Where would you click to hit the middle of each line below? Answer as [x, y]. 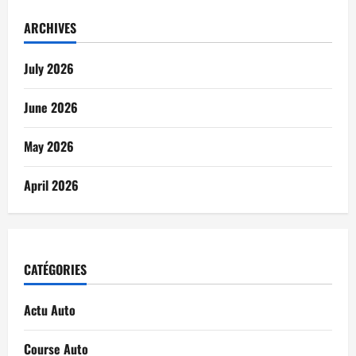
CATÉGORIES [55, 270]
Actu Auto [50, 310]
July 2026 [49, 69]
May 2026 [49, 147]
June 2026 [51, 108]
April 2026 [51, 186]
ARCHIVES [50, 28]
